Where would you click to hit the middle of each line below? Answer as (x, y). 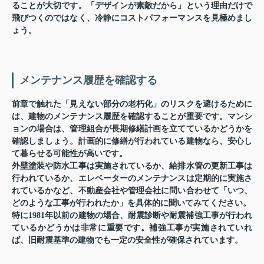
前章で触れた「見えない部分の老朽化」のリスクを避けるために (132, 104)
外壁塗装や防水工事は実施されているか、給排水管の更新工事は (132, 166)
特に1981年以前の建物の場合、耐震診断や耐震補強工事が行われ (132, 216)
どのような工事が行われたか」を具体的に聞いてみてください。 (131, 203)
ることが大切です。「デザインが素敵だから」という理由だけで (132, 6)
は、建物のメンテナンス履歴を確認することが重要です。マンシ (132, 117)
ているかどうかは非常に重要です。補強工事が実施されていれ (132, 228)
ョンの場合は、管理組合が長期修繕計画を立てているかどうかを (132, 129)
